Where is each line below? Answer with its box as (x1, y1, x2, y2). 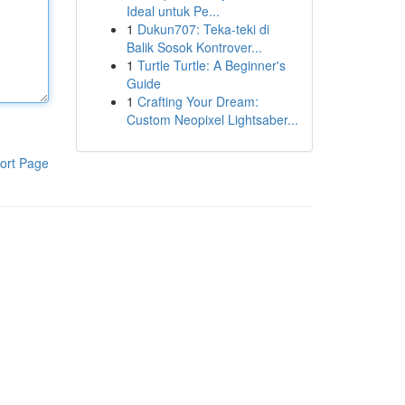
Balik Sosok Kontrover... (126, 38, 262, 56)
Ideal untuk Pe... (126, 2, 220, 20)
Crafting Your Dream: (137, 92, 259, 110)
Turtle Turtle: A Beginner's (137, 56, 286, 74)
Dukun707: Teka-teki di (137, 20, 269, 38)
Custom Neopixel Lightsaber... (126, 110, 298, 128)
